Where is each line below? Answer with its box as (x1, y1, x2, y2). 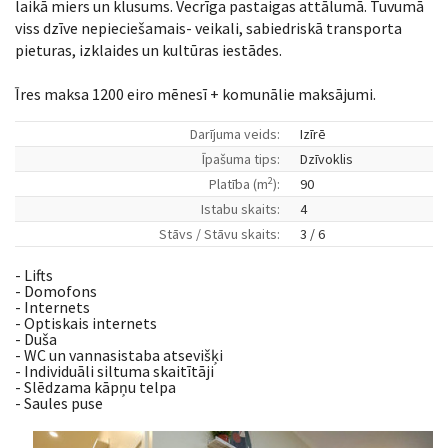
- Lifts (15, 265, 53, 285)
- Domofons (15, 281, 97, 301)
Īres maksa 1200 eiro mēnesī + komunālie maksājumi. (15, 84, 376, 104)
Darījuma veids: (190, 125, 280, 143)
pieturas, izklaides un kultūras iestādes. (15, 40, 282, 60)
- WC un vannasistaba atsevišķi (15, 345, 223, 365)
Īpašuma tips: (202, 150, 280, 168)
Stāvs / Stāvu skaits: (159, 225, 280, 243)
